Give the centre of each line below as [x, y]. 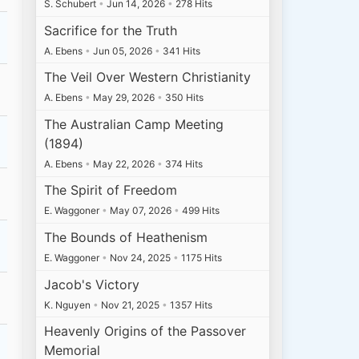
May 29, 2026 [124, 98]
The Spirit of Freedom [111, 190]
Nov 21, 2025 [131, 305]
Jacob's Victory [92, 284]
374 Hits [183, 163]
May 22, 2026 [124, 163]
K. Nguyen [69, 305]
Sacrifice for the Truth [111, 30]
